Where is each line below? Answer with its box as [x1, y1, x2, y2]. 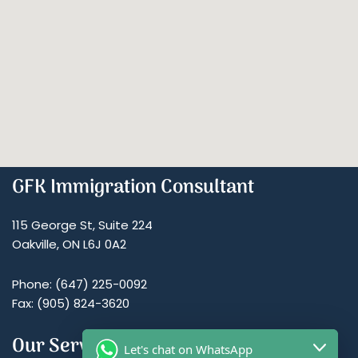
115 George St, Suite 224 [12, 216, 153, 233]
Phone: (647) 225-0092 [12, 275, 147, 292]
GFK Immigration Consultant [12, 171, 254, 203]
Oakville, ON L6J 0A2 [12, 235, 126, 253]
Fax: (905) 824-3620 [12, 294, 129, 312]
